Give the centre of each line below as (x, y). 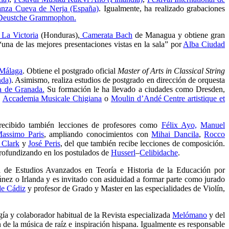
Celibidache (159, 153)
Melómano (190, 215)
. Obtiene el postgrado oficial (70, 71)
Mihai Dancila (175, 134)
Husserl (123, 153)
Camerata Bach (106, 35)
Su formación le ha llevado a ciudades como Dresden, (135, 89)
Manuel (213, 125)
